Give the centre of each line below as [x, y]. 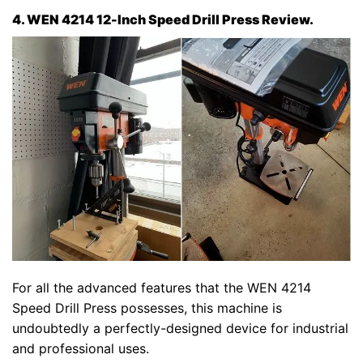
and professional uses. [81, 349]
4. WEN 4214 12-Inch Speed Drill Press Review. [163, 20]
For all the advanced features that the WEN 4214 [162, 288]
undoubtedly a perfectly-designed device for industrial [180, 329]
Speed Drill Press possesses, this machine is [147, 308]
